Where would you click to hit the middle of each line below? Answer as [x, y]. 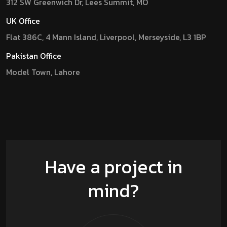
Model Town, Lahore [43, 72]
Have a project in [113, 167]
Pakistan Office [34, 56]
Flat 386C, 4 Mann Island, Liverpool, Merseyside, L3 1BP [106, 37]
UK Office [23, 21]
